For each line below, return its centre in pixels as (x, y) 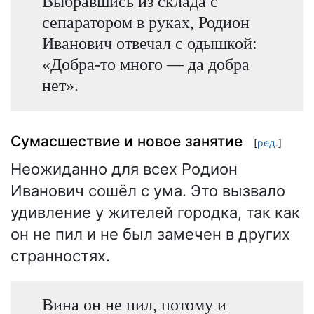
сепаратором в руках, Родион (145, 22)
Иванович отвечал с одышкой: (149, 43)
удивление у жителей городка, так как (155, 213)
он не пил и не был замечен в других (150, 234)
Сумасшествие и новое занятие (127, 142)
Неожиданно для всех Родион (124, 169)
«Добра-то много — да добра (145, 64)
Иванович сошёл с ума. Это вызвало (148, 191)
